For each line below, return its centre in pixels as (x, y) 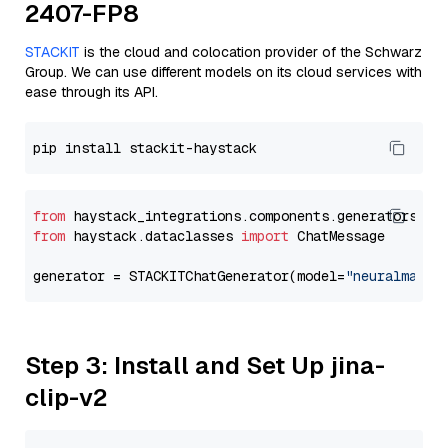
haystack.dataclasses (153, 236)
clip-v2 (66, 397)
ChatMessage (337, 236)
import (265, 236)
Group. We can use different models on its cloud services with (223, 72)
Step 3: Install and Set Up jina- (205, 365)
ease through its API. (91, 92)
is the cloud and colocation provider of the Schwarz (251, 52)
